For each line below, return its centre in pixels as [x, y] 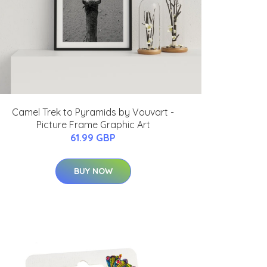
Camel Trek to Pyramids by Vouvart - [93, 112]
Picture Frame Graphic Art [93, 125]
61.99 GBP [93, 138]
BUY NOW [93, 171]
